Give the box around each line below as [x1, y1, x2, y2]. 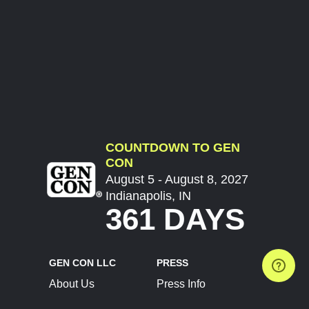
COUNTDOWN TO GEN [106, 140, 241, 154]
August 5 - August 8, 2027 [106, 172, 249, 186]
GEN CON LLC [48, 257, 116, 268]
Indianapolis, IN [106, 188, 192, 203]
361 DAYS [106, 201, 246, 236]
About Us [48, 278, 94, 290]
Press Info [157, 278, 206, 290]
